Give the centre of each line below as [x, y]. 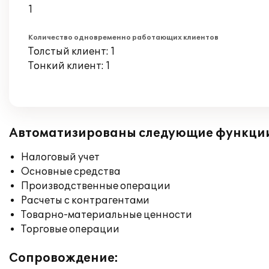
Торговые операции [70, 229]
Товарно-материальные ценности [107, 215]
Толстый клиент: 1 [72, 52]
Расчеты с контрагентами [85, 201]
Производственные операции [96, 186]
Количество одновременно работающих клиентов [123, 38]
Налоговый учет [60, 157]
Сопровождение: [64, 258]
